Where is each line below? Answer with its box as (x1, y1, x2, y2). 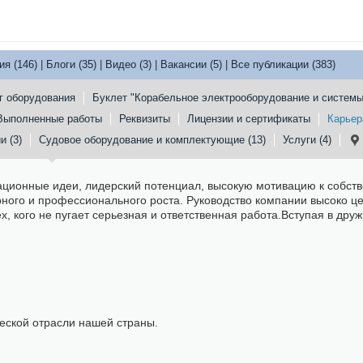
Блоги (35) (46, 58, 96, 70)
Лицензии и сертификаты (187, 113, 310, 125)
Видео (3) (105, 58, 152, 70)
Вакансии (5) (160, 58, 222, 70)
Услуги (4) (282, 134, 331, 146)
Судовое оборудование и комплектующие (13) (38, 134, 266, 146)
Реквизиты (119, 113, 170, 125)
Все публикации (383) (231, 58, 335, 70)
